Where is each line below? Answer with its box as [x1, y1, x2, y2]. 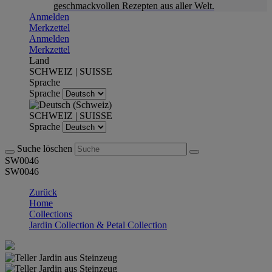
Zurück [29, 187, 57, 197]
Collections [29, 209, 72, 219]
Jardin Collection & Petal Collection [29, 220, 167, 230]
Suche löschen [17, 143, 75, 154]
